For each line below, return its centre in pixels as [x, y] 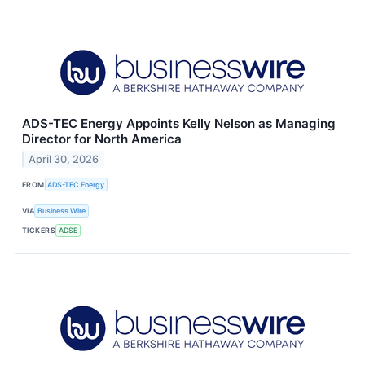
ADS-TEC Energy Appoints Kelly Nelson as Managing [179, 124]
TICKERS [39, 231]
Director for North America [102, 139]
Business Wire [62, 211]
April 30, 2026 [64, 160]
